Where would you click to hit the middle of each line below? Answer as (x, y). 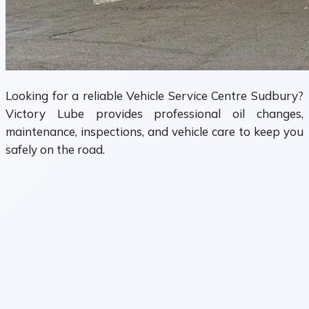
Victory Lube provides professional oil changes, (154, 114)
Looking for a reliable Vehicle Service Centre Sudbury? (154, 96)
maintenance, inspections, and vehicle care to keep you (154, 132)
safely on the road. (55, 150)
